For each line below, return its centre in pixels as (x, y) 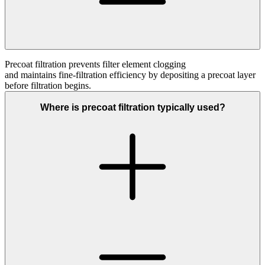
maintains (38, 75)
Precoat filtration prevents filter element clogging (95, 64)
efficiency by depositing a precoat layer (181, 75)
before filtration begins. (48, 86)
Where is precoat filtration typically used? (132, 108)
